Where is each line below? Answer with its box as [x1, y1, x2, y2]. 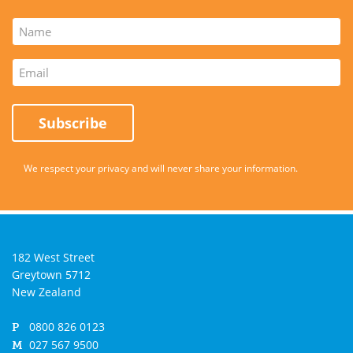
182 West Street [12, 250, 95, 265]
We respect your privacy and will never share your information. [24, 162, 298, 174]
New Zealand [12, 284, 81, 299]
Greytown [12, 267, 65, 282]
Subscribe [39, 113, 107, 132]
